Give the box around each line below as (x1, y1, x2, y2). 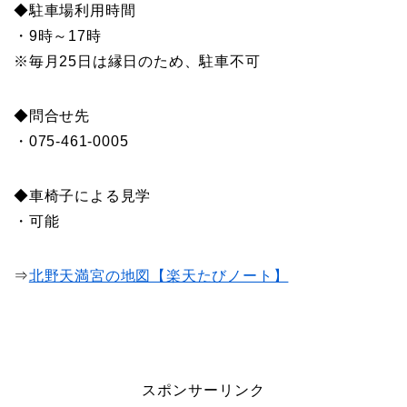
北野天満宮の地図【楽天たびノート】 (28, 267, 289, 283)
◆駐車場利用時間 (14, 2, 136, 18)
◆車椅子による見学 (14, 187, 152, 203)
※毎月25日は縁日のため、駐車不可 (14, 53, 261, 69)
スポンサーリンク (142, 382, 265, 398)
